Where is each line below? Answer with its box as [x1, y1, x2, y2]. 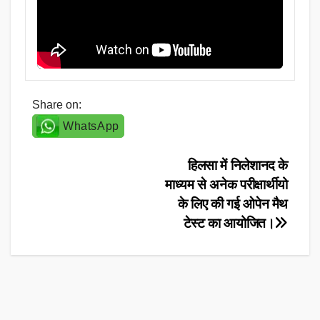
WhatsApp [63, 119, 119, 132]
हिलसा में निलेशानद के [187, 157, 288, 173]
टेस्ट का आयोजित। [183, 215, 275, 231]
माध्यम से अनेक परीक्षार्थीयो [165, 176, 288, 192]
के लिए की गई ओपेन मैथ [178, 196, 288, 211]
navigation [31, 185, 149, 214]
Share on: [32, 98, 81, 111]
